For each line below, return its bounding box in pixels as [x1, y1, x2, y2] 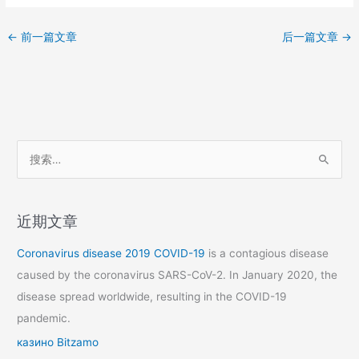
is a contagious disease [205, 246, 329, 260]
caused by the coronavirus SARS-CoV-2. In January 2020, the [17, 268, 338, 281]
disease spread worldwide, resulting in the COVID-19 [17, 289, 288, 303]
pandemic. [17, 311, 71, 325]
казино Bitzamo [17, 336, 99, 349]
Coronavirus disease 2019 [17, 246, 155, 260]
